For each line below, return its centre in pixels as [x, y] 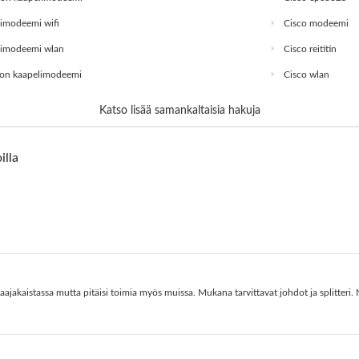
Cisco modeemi [316, 24]
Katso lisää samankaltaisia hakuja [179, 111]
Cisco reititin [310, 49]
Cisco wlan [306, 75]
